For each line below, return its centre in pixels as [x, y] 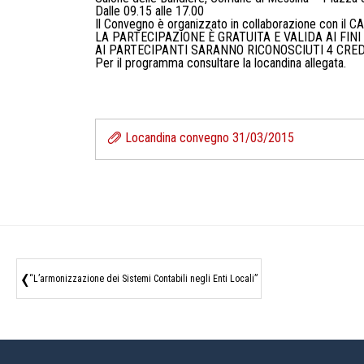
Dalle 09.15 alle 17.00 [149, 11]
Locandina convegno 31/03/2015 [210, 138]
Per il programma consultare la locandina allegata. [221, 63]
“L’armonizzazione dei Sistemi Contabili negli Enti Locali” [143, 279]
